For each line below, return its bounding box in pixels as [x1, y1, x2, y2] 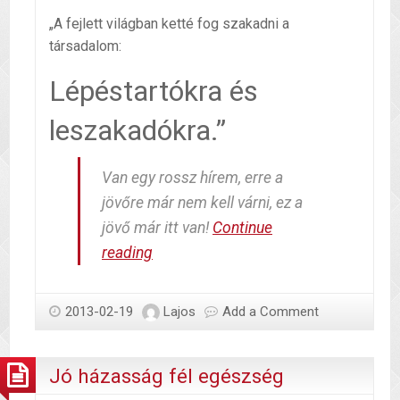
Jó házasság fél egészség [49, 364, 284, 388]
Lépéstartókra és [49, 74, 258, 109]
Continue [212, 219, 272, 237]
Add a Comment [222, 304, 319, 321]
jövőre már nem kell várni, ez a [102, 194, 303, 212]
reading [102, 244, 153, 262]
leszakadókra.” [49, 113, 226, 148]
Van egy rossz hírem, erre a [102, 169, 283, 187]
